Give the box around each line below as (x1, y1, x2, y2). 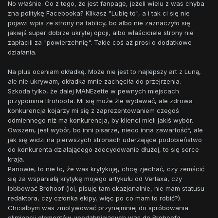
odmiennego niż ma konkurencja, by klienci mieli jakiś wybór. (8, 116, 193, 125)
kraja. (8, 155, 26, 163)
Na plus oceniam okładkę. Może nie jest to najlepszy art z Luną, (8, 68, 201, 76)
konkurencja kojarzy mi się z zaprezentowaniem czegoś (8, 107, 179, 115)
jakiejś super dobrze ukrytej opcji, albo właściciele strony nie (8, 29, 194, 37)
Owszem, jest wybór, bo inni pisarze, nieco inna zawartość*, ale (8, 126, 203, 134)
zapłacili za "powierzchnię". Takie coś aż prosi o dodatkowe (8, 38, 192, 47)
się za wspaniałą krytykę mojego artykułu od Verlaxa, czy (8, 175, 182, 183)
